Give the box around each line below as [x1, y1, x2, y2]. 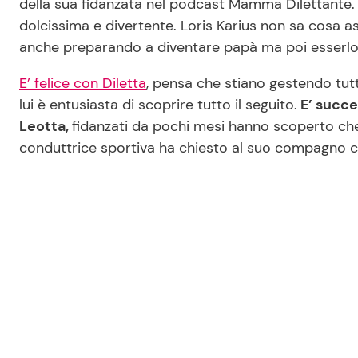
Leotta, [19, 117, 72, 137]
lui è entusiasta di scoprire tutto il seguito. [19, 95, 297, 115]
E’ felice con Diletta [19, 74, 146, 93]
